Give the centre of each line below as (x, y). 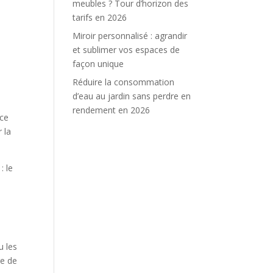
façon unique (98, 64)
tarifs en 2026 (100, 17)
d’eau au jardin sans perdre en (132, 96)
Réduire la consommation (124, 82)
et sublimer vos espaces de (126, 50)
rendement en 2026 (112, 110)
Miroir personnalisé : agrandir (130, 36)
